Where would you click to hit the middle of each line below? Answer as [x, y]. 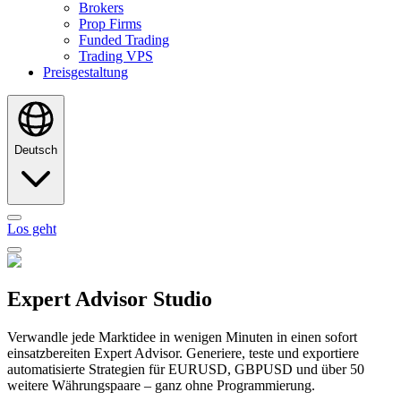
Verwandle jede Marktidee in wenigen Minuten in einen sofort [182, 337]
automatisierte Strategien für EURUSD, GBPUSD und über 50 [186, 369]
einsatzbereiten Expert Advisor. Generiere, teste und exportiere [183, 353]
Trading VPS [116, 56]
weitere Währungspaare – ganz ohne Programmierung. [161, 385]
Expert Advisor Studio [110, 299]
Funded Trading [124, 40]
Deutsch [36, 150]
